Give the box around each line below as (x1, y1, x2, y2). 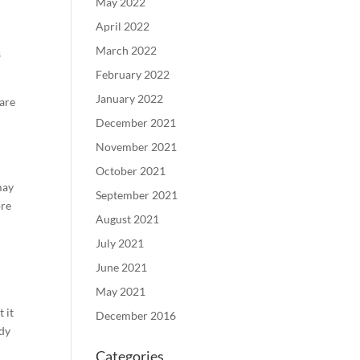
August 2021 (96, 212, 160, 226)
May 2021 (96, 284, 146, 298)
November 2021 (96, 140, 178, 153)
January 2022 (96, 92, 164, 105)
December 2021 (96, 116, 177, 129)
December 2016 (96, 309, 177, 322)
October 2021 (96, 164, 166, 178)
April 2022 (96, 19, 150, 33)
